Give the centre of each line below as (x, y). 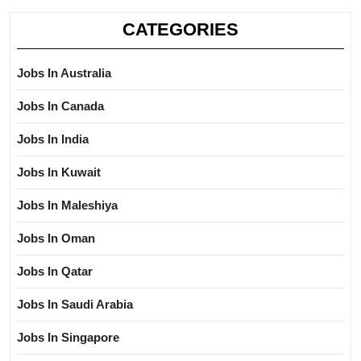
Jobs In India (53, 139)
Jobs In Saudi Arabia (75, 304)
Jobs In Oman (56, 238)
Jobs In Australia (64, 73)
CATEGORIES (180, 29)
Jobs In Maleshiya (67, 205)
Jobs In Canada (60, 106)
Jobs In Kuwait (59, 172)
